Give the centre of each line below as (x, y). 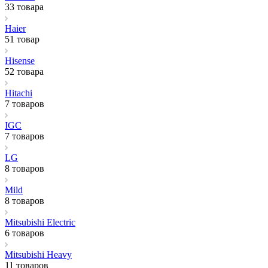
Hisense (20, 60)
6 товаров (25, 233)
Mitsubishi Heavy (38, 254)
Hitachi (19, 93)
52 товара (24, 71)
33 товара (24, 7)
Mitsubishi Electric (40, 222)
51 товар (22, 39)
